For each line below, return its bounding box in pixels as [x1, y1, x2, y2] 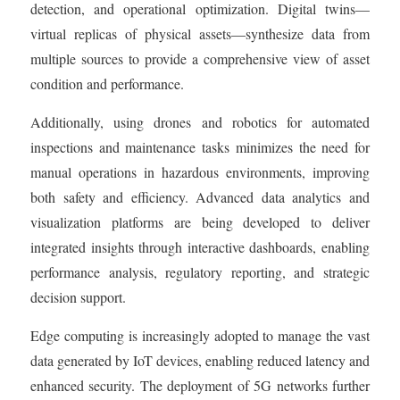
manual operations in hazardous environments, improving [30, 162, 370, 181]
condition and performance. [30, 73, 184, 93]
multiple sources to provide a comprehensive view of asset [30, 48, 370, 68]
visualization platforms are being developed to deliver [30, 212, 370, 231]
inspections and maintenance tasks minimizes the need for [30, 137, 370, 156]
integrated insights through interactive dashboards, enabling [30, 237, 370, 256]
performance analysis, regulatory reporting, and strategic [30, 262, 370, 281]
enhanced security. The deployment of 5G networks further [30, 375, 370, 395]
